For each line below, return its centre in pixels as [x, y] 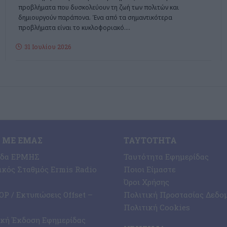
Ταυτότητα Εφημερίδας [166, 156]
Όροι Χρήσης [146, 182]
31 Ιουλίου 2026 [47, 47]
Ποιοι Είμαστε [150, 169]
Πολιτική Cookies [157, 207]
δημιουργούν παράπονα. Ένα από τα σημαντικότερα [95, 18]
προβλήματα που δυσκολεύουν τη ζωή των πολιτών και [98, 8]
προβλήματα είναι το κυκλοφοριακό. [72, 28]
